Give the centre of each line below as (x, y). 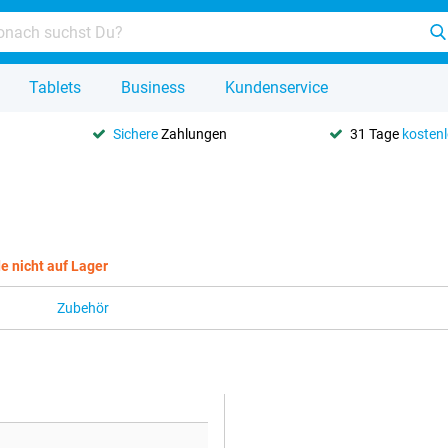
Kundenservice (276, 87)
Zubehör (83, 308)
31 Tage (375, 133)
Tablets (55, 87)
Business (153, 87)
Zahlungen (193, 133)
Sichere (136, 133)
